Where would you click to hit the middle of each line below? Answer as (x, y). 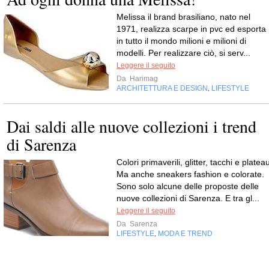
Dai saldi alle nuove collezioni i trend (131, 126)
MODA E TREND (185, 233)
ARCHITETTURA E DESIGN (162, 88)
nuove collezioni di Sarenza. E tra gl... (188, 198)
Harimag (143, 78)
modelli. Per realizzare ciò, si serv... (183, 53)
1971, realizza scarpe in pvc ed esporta (191, 29)
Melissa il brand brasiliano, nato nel (183, 17)
